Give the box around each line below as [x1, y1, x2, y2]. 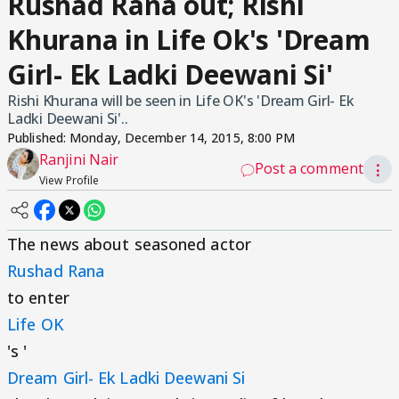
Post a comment [254, 159, 363, 178]
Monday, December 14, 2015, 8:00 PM [69, 129, 296, 146]
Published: [7, 129, 70, 146]
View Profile [39, 173, 100, 188]
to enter [7, 287, 69, 308]
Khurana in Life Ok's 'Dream [7, 21, 370, 58]
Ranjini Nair [39, 150, 119, 169]
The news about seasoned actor [7, 233, 251, 255]
